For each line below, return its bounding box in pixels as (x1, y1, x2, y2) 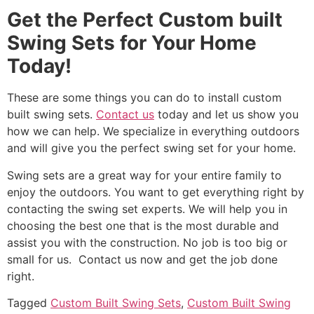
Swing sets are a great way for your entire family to (7, 168, 282, 182)
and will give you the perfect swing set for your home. (7, 141, 299, 156)
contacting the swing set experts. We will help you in (7, 201, 287, 216)
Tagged (7, 296, 50, 310)
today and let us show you (154, 107, 299, 122)
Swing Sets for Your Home (7, 31, 257, 55)
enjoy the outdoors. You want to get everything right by (7, 184, 304, 199)
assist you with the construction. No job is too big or (7, 235, 287, 250)
